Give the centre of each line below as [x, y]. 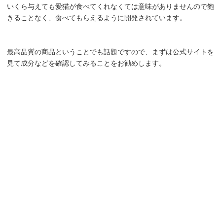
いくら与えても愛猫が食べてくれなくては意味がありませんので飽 [110, 6]
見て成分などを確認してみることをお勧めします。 [86, 63]
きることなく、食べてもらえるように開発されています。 [97, 18]
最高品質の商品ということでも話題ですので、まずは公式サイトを [110, 52]
